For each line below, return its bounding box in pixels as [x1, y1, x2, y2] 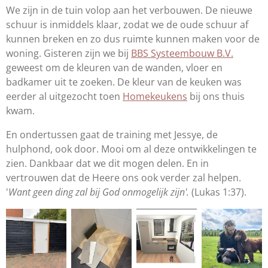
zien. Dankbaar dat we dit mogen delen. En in [6, 156, 209, 170]
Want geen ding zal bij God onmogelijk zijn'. [8, 185, 191, 199]
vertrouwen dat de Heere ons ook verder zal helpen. [6, 170, 241, 184]
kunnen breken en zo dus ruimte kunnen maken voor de [6, 32, 260, 45]
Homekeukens [123, 89, 187, 103]
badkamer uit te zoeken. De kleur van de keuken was [6, 75, 242, 89]
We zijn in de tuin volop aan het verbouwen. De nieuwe [6, 3, 252, 17]
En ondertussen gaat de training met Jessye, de [6, 127, 218, 141]
